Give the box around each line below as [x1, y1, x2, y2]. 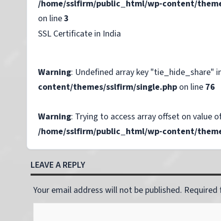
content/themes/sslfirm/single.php [38, 81, 177, 93]
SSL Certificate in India [38, 28, 121, 40]
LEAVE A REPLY [31, 159, 85, 171]
